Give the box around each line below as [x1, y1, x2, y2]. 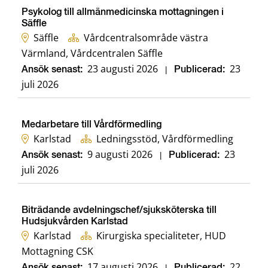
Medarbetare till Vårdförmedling [22, 120, 162, 130]
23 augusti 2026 [87, 62, 158, 76]
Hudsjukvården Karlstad [22, 217, 128, 227]
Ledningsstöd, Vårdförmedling [96, 132, 233, 146]
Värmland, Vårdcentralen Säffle [22, 47, 163, 60]
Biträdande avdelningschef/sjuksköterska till [22, 206, 217, 216]
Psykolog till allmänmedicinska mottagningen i [22, 8, 224, 18]
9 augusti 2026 [87, 148, 153, 162]
